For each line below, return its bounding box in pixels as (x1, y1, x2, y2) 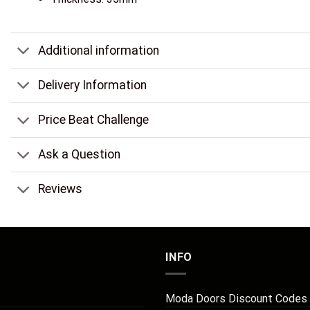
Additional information (38, 43, 160, 57)
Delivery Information (38, 78, 147, 93)
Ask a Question (38, 147, 121, 162)
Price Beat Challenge (38, 113, 149, 127)
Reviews (38, 182, 83, 197)
